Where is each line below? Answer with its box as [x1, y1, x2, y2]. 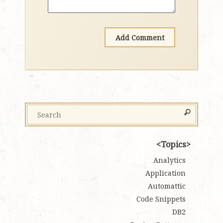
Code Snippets [136, 194, 186, 204]
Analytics [153, 155, 186, 165]
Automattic [148, 181, 186, 191]
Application [145, 168, 186, 178]
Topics [161, 139, 186, 150]
